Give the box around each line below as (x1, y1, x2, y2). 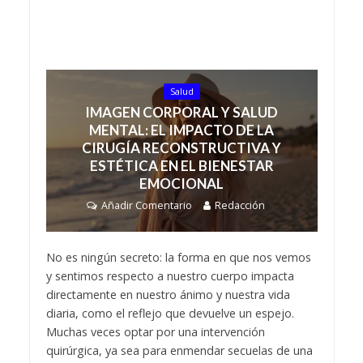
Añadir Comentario (101, 199, 192, 213)
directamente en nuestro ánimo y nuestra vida (45, 287, 290, 303)
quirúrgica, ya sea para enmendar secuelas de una (45, 343, 313, 359)
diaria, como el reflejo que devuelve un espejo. (45, 305, 294, 322)
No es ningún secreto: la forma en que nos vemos (45, 250, 311, 266)
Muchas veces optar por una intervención (45, 324, 265, 340)
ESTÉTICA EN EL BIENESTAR (89, 157, 274, 175)
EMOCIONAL (139, 175, 224, 193)
